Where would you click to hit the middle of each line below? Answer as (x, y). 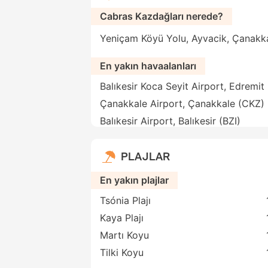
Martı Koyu (124, 235)
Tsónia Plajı (125, 201)
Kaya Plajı (122, 218)
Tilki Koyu (122, 253)
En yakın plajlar (134, 180)
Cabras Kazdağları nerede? (162, 16)
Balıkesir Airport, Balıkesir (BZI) (170, 121)
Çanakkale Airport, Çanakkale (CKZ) (182, 104)
